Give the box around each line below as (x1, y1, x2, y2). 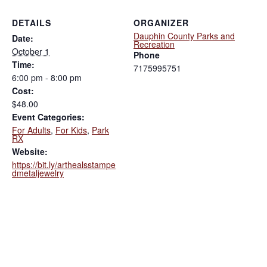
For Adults (12, 123, 51, 136)
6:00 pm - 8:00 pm (12, 71, 82, 83)
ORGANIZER (133, 16, 189, 29)
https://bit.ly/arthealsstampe (12, 158, 116, 170)
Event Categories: (12, 110, 85, 123)
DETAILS (12, 16, 51, 29)
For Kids (55, 123, 87, 136)
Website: (12, 145, 48, 157)
